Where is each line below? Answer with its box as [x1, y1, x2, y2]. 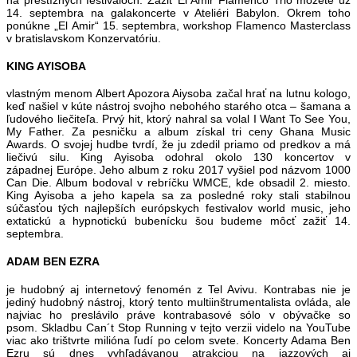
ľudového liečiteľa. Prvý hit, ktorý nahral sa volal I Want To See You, [6, 112, 351, 126]
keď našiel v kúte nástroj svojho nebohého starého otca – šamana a [6, 100, 351, 113]
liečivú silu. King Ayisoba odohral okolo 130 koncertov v [6, 151, 351, 164]
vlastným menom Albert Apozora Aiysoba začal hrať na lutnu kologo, [6, 87, 351, 100]
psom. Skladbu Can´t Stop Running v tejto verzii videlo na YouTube [6, 320, 351, 334]
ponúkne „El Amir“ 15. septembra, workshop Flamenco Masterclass [6, 19, 351, 33]
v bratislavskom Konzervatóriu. [6, 32, 161, 45]
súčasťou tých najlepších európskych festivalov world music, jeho [6, 202, 351, 215]
